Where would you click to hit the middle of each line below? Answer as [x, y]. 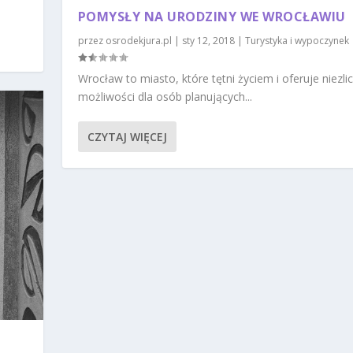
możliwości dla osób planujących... [165, 97]
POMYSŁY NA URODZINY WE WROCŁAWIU [212, 17]
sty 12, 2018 [208, 41]
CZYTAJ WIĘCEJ [127, 137]
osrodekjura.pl [138, 41]
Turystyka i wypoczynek [297, 41]
